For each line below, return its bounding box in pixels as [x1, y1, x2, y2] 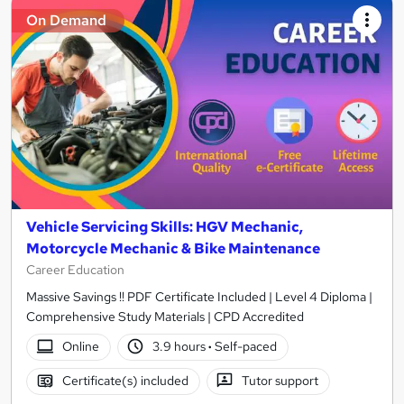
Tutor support [242, 372, 319, 390]
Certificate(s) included [61, 372, 188, 390]
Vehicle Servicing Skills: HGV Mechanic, [26, 216, 303, 236]
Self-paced [212, 338, 278, 355]
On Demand [26, 11, 106, 31]
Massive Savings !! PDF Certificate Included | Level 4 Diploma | [26, 288, 372, 305]
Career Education [26, 261, 124, 278]
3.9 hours [152, 338, 209, 355]
